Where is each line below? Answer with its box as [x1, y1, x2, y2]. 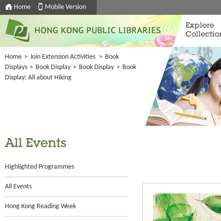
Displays [5, 64, 27, 71]
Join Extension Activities [30, 53, 95, 61]
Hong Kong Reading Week [5, 203, 76, 210]
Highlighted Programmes [5, 163, 74, 171]
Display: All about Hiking [5, 74, 72, 81]
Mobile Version [45, 3, 86, 11]
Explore [185, 22, 214, 30]
